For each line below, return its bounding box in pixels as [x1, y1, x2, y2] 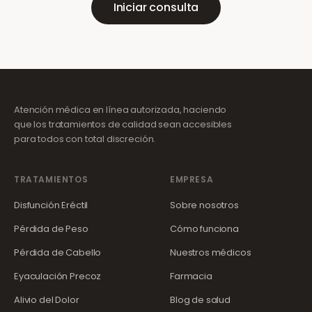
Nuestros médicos [170, 246, 251, 259]
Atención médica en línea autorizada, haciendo [14, 103, 227, 116]
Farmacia [170, 270, 212, 283]
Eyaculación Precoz [14, 270, 102, 283]
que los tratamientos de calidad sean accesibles [14, 118, 232, 131]
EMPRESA [170, 173, 214, 185]
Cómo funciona [170, 222, 240, 235]
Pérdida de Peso [14, 222, 88, 235]
